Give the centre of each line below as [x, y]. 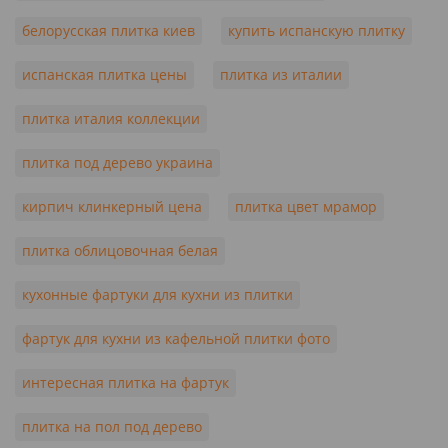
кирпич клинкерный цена [112, 206]
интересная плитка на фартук [125, 382]
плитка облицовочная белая [120, 250]
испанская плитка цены [104, 74]
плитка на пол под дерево [112, 426]
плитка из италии [281, 74]
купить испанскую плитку [316, 30]
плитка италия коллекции [111, 118]
